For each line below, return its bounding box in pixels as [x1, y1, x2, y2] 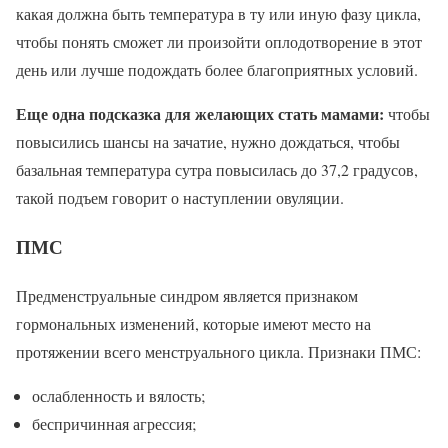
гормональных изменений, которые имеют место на [16, 312, 371, 334]
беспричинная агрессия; [32, 412, 196, 434]
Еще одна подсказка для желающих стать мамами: [16, 102, 384, 126]
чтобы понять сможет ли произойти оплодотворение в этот [16, 31, 422, 53]
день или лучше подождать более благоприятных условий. [16, 59, 418, 81]
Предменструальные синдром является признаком [16, 284, 358, 306]
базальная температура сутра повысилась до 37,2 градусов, [16, 159, 418, 181]
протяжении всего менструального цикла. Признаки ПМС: [16, 340, 421, 362]
